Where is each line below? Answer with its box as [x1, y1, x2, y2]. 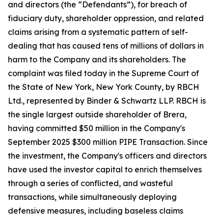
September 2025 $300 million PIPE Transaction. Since [8, 137, 208, 147]
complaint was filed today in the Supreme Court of [8, 68, 199, 78]
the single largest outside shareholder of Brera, [8, 110, 187, 119]
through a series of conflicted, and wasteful [8, 178, 173, 188]
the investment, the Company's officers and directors [8, 151, 207, 161]
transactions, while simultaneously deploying [8, 192, 177, 202]
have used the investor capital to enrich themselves [8, 165, 202, 174]
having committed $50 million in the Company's [8, 123, 185, 133]
